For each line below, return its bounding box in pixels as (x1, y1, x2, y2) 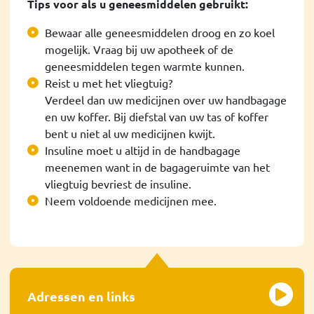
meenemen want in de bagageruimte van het (45, 159, 270, 174)
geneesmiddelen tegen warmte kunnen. (45, 58, 245, 73)
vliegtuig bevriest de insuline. (45, 176, 191, 191)
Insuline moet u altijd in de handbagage (45, 142, 240, 157)
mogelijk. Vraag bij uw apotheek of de (45, 41, 233, 56)
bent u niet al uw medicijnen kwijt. (45, 125, 215, 140)
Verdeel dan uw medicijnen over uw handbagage (45, 92, 287, 107)
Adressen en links (27, 287, 135, 304)
